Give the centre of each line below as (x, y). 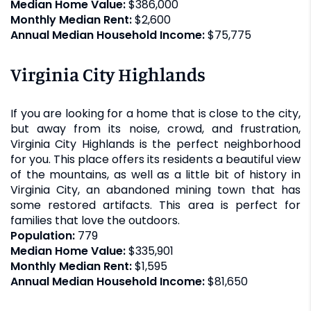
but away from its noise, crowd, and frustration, (155, 128)
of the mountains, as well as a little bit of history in (155, 174)
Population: (44, 235)
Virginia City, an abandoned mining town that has (155, 190)
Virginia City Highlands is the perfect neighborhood (155, 144)
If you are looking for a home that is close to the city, (155, 113)
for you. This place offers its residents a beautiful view (155, 159)
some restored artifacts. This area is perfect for (155, 205)
